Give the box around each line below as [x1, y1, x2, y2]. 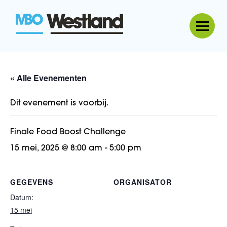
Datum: [10, 192, 33, 202]
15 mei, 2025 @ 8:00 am [10, 144, 102, 153]
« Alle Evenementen [10, 72, 87, 84]
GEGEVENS [10, 177, 53, 187]
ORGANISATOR [113, 177, 172, 187]
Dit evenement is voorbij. [10, 99, 108, 107]
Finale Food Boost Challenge [10, 128, 126, 136]
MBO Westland [123, 28, 186, 36]
